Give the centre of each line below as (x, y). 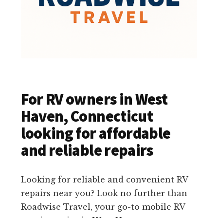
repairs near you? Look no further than (104, 193)
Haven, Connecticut (87, 117)
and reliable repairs (87, 151)
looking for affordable (96, 134)
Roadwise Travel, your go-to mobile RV (103, 207)
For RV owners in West (94, 100)
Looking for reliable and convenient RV (104, 180)
